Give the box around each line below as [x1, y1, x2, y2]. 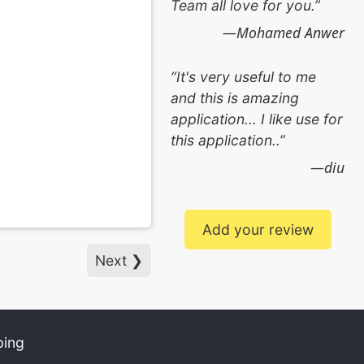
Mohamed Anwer [236, 22, 344, 42]
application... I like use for [171, 110, 344, 128]
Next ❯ [95, 251, 144, 269]
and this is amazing [171, 89, 300, 106]
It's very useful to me [176, 67, 317, 85]
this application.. [171, 131, 280, 149]
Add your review [201, 220, 314, 238]
